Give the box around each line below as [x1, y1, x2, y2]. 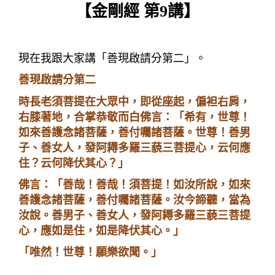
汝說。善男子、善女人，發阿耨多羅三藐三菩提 [18, 209, 250, 222]
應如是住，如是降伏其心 [41, 224, 162, 237]
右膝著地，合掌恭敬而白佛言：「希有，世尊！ [18, 110, 250, 123]
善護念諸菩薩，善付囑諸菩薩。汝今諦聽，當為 [18, 193, 250, 206]
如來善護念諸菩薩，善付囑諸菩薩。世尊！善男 [18, 126, 250, 139]
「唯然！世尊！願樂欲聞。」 [18, 246, 162, 258]
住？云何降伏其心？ [18, 157, 118, 169]
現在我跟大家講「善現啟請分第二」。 [18, 52, 206, 64]
